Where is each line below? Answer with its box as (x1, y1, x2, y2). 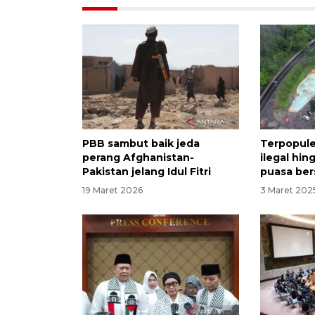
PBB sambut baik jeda (82, 137, 200, 150)
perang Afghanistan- (82, 151, 194, 165)
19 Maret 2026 (82, 185, 143, 196)
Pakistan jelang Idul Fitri (82, 165, 211, 179)
